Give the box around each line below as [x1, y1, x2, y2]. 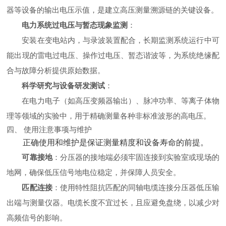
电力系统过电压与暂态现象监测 [22, 21, 128, 29]
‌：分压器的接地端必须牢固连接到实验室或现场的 [52, 153, 219, 161]
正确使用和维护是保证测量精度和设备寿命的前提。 [23, 138, 209, 147]
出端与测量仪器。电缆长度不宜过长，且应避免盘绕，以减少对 [7, 198, 219, 207]
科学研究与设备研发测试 [22, 81, 105, 90]
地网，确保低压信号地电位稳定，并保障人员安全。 [7, 168, 181, 177]
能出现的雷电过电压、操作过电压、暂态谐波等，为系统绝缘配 [7, 51, 219, 60]
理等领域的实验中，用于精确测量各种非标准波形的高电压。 [7, 111, 211, 120]
